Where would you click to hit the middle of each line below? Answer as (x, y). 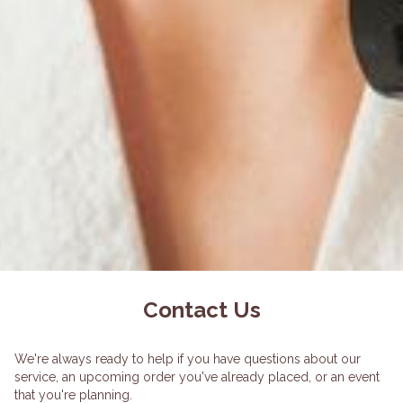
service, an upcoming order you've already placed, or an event (197, 376)
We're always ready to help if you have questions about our (188, 358)
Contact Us (201, 309)
